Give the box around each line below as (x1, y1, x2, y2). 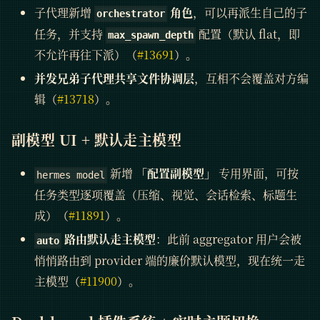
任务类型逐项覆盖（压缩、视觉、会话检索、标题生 (34, 186, 297, 204)
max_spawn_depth (108, 29, 194, 41)
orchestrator (96, 8, 166, 20)
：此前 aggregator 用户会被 (156, 231, 302, 248)
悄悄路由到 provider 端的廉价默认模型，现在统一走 (34, 252, 305, 269)
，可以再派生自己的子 (193, 4, 308, 21)
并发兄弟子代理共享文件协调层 (34, 70, 194, 87)
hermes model (36, 169, 106, 181)
